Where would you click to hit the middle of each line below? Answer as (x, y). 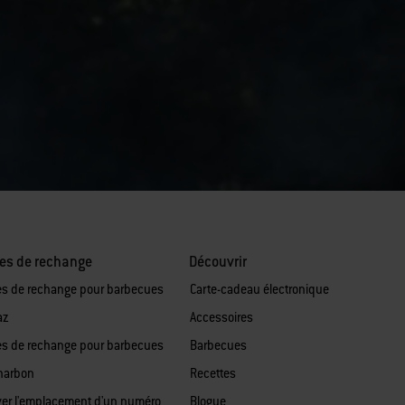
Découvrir (217, 262)
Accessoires (221, 317)
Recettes (212, 373)
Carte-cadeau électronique (259, 289)
